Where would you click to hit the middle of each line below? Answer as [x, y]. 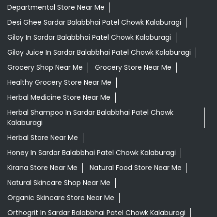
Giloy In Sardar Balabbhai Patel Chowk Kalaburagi [89, 38]
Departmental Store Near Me [56, 8]
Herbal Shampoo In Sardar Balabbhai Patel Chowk [90, 113]
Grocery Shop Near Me [45, 68]
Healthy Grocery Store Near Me [59, 83]
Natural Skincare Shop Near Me [59, 183]
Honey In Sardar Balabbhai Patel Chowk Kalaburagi [92, 153]
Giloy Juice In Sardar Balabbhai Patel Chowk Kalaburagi [99, 53]
